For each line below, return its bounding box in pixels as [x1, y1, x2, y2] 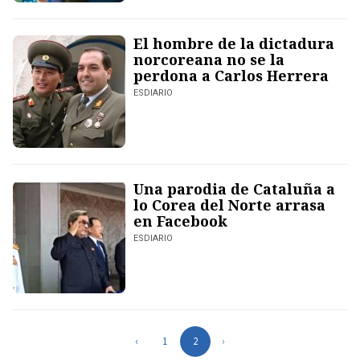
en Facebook [133, 211, 227, 231]
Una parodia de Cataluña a [133, 179, 335, 199]
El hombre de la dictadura [133, 34, 334, 54]
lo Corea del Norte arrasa [133, 195, 325, 215]
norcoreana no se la [133, 50, 284, 70]
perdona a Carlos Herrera [133, 66, 329, 86]
